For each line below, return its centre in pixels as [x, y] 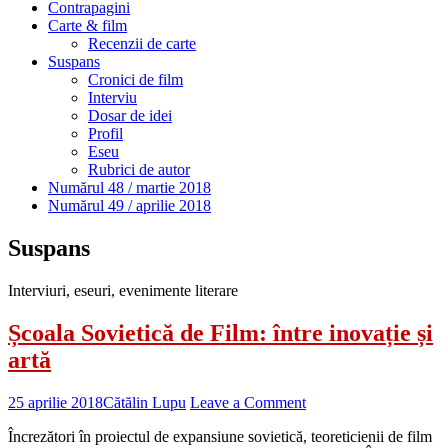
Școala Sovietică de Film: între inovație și [220, 332]
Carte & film [87, 25]
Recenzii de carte [142, 43]
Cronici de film [135, 79]
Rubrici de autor [139, 169]
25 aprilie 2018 [55, 402]
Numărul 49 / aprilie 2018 [129, 205]
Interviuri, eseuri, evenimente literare [123, 290]
